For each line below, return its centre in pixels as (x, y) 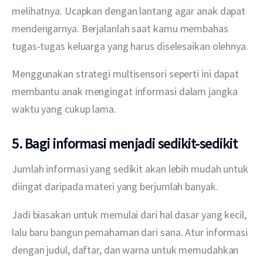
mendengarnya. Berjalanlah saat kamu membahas (121, 28)
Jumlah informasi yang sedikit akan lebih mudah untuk (131, 169)
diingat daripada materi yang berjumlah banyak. (115, 187)
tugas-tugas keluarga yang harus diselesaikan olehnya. (130, 46)
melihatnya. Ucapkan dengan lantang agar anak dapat (130, 11)
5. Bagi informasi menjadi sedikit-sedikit (125, 143)
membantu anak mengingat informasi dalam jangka (126, 91)
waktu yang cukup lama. (64, 109)
